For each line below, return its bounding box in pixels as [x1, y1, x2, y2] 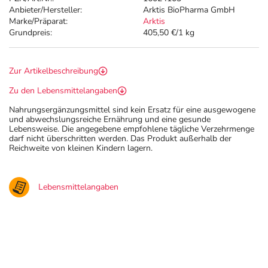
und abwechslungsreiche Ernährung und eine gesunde [9, 114, 211, 125]
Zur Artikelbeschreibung [9, 65, 98, 77]
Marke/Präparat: [9, 16, 68, 27]
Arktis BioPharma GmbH [143, 4, 235, 16]
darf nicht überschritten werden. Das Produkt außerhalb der [9, 133, 232, 144]
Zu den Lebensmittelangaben [9, 85, 117, 96]
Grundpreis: [9, 27, 52, 38]
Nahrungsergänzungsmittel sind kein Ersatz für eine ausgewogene [9, 104, 255, 115]
